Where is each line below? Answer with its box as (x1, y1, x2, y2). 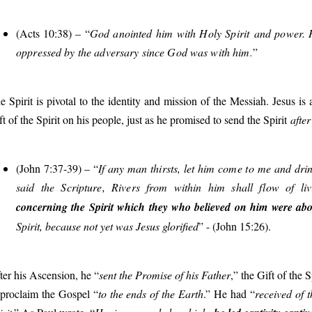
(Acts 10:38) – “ (16, 25, 90, 40)
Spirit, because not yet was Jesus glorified (16, 218, 198, 233)
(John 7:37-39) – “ (16, 160, 98, 175)
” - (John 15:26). (198, 218, 271, 233)
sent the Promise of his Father (99, 267, 231, 282)
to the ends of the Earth (97, 286, 204, 301)
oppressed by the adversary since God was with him (16, 44, 250, 59)
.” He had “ (203, 286, 255, 301)
